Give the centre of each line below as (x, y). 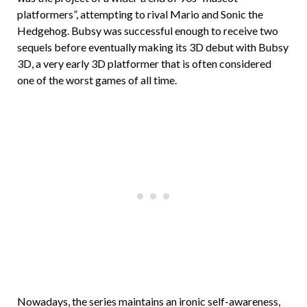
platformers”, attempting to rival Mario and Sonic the (140, 14)
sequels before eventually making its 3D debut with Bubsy (153, 47)
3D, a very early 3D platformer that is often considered (144, 63)
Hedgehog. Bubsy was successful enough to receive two (148, 30)
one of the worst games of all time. (97, 79)
